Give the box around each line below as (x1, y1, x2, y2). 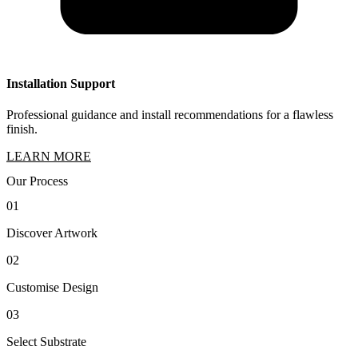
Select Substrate (6, 335, 86, 349)
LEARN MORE (6, 149, 91, 163)
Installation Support (6, 76, 115, 90)
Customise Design (6, 280, 98, 295)
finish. (6, 121, 38, 136)
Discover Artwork (6, 226, 97, 241)
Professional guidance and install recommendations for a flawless (6, 107, 333, 121)
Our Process (6, 174, 68, 189)
